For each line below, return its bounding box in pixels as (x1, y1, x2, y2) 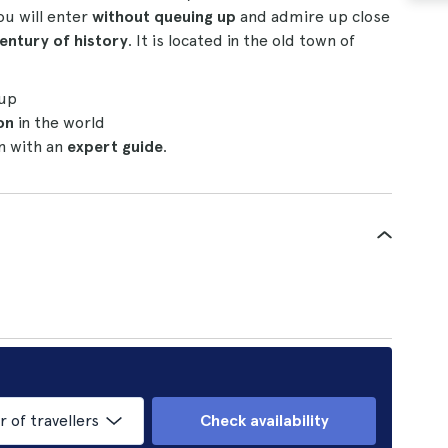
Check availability (199, 411, 329, 430)
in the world (14, 113, 105, 132)
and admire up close (236, 7, 390, 26)
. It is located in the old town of (128, 31, 355, 50)
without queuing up (92, 7, 236, 26)
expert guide (67, 137, 163, 156)
